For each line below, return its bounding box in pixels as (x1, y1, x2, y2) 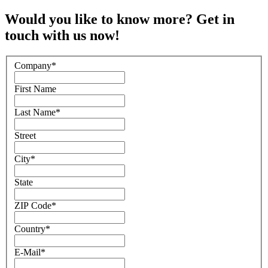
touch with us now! (5, 28, 120, 44)
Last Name (14, 106, 56, 117)
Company (14, 60, 51, 71)
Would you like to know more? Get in (5, 11, 234, 28)
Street (14, 130, 36, 141)
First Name (14, 83, 56, 94)
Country (14, 223, 45, 234)
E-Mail (14, 246, 41, 257)
